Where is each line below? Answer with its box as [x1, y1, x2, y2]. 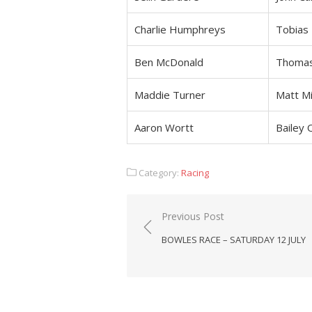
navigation [140, 228, 214, 246]
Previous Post [162, 210, 224, 223]
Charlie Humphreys [134, 22, 226, 36]
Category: [136, 166, 181, 179]
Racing [181, 166, 209, 179]
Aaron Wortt [134, 120, 194, 134]
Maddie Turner [134, 88, 205, 102]
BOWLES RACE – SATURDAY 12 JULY [162, 233, 306, 246]
